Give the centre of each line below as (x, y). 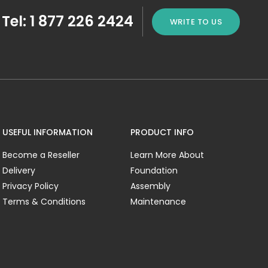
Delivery (19, 171)
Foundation (154, 171)
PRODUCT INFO (162, 133)
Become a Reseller (41, 155)
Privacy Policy (31, 186)
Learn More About (167, 155)
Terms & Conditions (44, 202)
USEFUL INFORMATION (48, 133)
